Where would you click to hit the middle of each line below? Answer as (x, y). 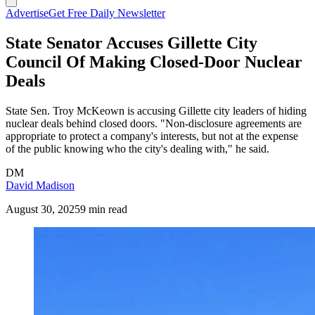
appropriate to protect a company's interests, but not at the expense (152, 136)
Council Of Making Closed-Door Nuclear (154, 62)
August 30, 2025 (43, 209)
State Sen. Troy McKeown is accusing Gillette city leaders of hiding (156, 110)
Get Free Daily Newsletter (107, 13)
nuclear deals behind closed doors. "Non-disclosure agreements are (154, 123)
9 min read (104, 209)
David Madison (40, 185)
